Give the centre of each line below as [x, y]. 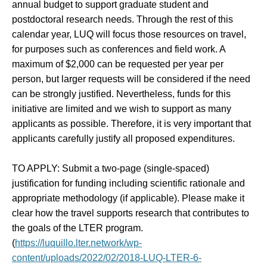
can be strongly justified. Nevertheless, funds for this [121, 94]
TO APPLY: [36, 168]
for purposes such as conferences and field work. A [119, 49]
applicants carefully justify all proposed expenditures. [123, 139]
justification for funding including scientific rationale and [128, 183]
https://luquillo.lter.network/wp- [78, 243]
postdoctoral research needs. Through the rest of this [122, 19]
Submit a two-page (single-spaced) [136, 168]
